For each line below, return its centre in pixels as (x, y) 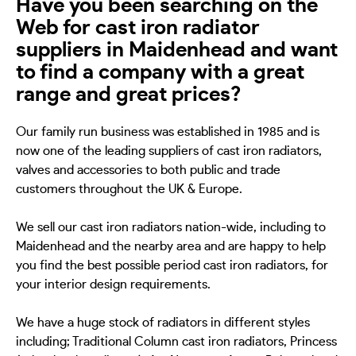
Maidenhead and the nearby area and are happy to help (171, 247)
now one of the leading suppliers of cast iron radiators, (169, 151)
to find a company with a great (160, 72)
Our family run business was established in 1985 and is (168, 132)
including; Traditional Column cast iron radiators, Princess (176, 342)
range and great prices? (128, 94)
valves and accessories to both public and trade (148, 170)
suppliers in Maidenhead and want (177, 50)
